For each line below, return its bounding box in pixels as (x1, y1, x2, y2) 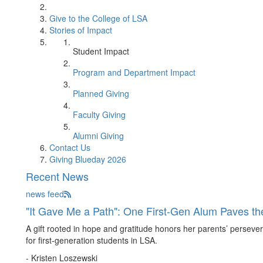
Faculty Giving (73, 109, 126, 120)
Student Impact (73, 45, 129, 57)
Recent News (26, 168, 89, 184)
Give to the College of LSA (49, 12, 147, 24)
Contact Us (49, 141, 90, 153)
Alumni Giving (73, 130, 124, 141)
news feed (26, 188, 64, 200)
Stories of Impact (49, 24, 112, 36)
